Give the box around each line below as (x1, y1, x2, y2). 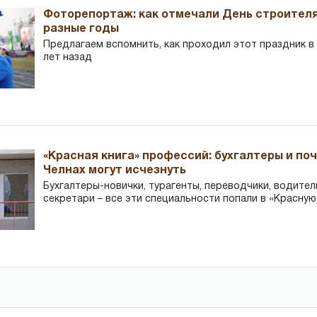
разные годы (43, 23, 120, 34)
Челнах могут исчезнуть (43, 165, 187, 175)
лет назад (43, 52, 93, 62)
